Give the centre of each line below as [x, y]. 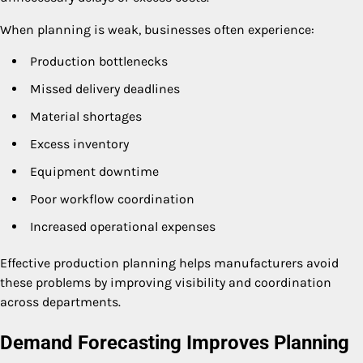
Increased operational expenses [123, 226]
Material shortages [86, 116]
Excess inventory [79, 143]
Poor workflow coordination [112, 199]
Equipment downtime [94, 171]
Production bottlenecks [99, 61]
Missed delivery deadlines [105, 88]
